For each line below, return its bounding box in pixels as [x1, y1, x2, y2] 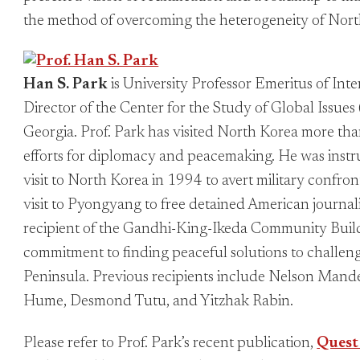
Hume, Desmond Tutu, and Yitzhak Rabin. [23, 294, 294, 310]
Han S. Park [23, 77, 108, 93]
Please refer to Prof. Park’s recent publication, [23, 335, 317, 351]
